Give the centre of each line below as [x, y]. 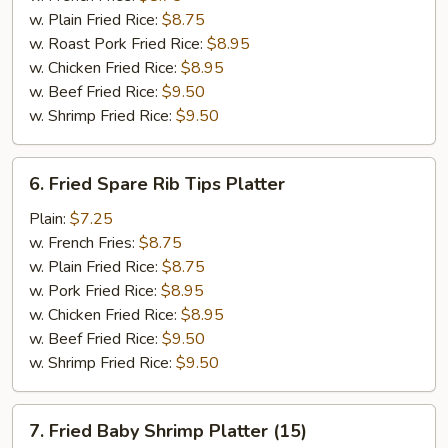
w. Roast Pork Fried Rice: [118, 44]
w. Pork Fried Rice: [95, 291]
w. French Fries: [84, 243]
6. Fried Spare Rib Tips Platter [157, 184]
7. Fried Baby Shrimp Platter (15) [168, 431]
